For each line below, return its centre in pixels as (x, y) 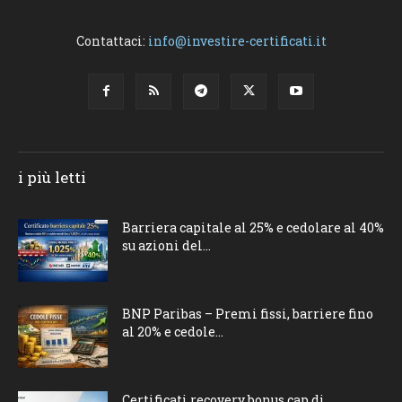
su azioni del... (166, 245)
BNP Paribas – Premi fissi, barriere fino (248, 313)
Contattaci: (112, 40)
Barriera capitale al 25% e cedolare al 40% (253, 227)
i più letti (52, 177)
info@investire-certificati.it (237, 40)
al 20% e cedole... (173, 331)
